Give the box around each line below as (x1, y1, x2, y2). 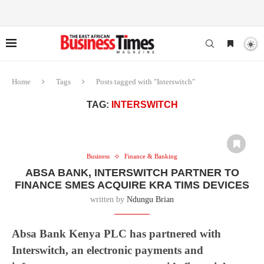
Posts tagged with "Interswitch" (96, 77, 195, 86)
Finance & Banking (124, 153, 177, 160)
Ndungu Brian (127, 195, 174, 204)
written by (90, 195, 127, 204)
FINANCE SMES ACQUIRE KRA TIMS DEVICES (15, 179, 249, 191)
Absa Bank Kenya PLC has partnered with (12, 227, 221, 240)
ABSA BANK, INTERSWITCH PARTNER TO (25, 167, 239, 179)
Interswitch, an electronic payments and (12, 244, 203, 256)
